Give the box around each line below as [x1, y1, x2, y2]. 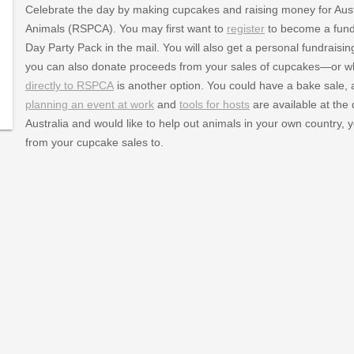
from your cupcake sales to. [24, 135, 164, 149]
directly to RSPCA [24, 78, 114, 92]
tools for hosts [179, 97, 250, 111]
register [226, 21, 265, 35]
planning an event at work [24, 97, 154, 111]
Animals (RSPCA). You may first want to [24, 21, 227, 35]
